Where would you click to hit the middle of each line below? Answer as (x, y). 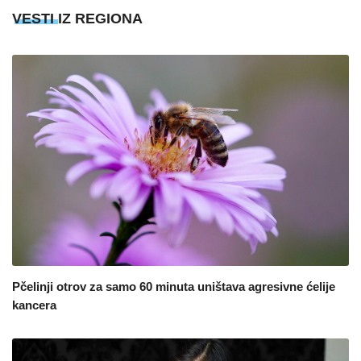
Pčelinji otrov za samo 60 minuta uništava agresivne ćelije (174, 286)
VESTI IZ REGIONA (77, 19)
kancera (34, 305)
